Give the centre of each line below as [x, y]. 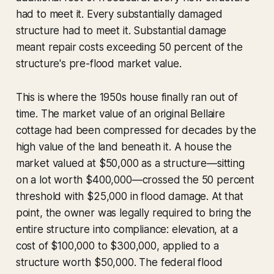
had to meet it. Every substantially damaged [119, 14]
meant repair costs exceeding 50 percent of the [129, 47]
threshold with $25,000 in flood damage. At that [129, 196]
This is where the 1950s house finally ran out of [127, 97]
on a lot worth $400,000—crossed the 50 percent [135, 180]
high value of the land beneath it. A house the [124, 146]
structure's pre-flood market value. [98, 63]
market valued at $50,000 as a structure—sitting [130, 163]
